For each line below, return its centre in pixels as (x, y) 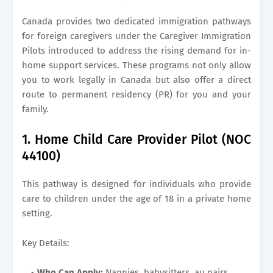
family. (35, 109)
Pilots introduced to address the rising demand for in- (136, 50)
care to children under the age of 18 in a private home (136, 198)
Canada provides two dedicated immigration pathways (136, 21)
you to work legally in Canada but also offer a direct (136, 80)
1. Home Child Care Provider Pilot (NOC (136, 139)
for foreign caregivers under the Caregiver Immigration (136, 36)
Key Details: (46, 243)
